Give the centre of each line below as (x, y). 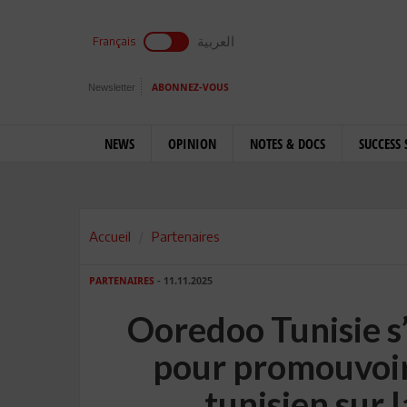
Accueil (110, 236)
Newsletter (112, 87)
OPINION (192, 144)
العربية (216, 41)
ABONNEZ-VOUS (190, 88)
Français (114, 41)
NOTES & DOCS (288, 144)
